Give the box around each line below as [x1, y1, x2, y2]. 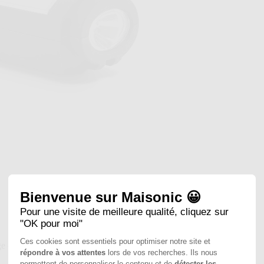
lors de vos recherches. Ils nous [105, 248, 217, 258]
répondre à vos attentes [20, 248, 105, 258]
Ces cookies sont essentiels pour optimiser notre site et [20, 237, 210, 246]
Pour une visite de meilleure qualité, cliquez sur [20, 206, 229, 218]
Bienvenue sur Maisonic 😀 [20, 189, 201, 206]
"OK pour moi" [20, 218, 82, 230]
